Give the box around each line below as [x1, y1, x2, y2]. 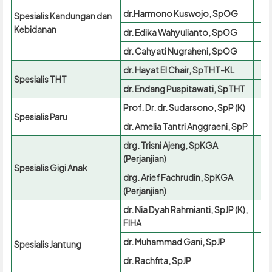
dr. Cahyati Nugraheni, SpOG [123, 46, 237, 57]
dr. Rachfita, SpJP [123, 255, 191, 267]
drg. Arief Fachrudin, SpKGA [123, 172, 233, 183]
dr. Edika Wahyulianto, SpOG [123, 27, 237, 38]
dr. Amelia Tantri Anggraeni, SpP [123, 121, 248, 132]
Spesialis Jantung [13, 239, 81, 250]
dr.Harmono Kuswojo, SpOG [123, 8, 238, 19]
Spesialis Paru [13, 111, 67, 123]
